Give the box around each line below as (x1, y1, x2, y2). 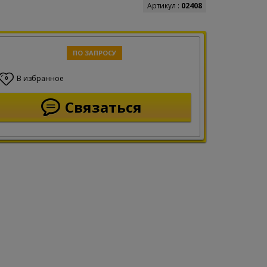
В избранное (16, 73, 64, 83)
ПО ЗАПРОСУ (73, 48, 117, 57)
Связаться (65, 97, 142, 117)
